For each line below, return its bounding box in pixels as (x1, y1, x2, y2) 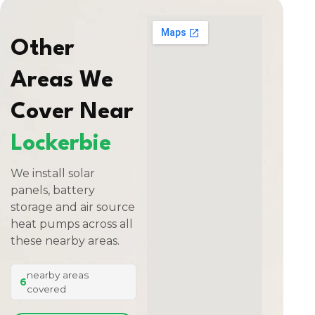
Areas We (11, 69, 113, 92)
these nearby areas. (11, 234, 120, 247)
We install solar (11, 167, 95, 180)
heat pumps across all (11, 217, 133, 231)
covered (27, 283, 66, 295)
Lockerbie (11, 132, 111, 155)
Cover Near (11, 101, 134, 124)
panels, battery (11, 184, 95, 197)
